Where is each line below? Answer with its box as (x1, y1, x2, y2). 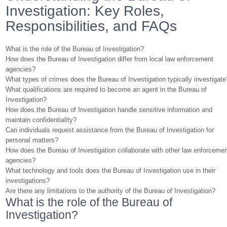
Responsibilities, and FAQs (6, 18, 177, 34)
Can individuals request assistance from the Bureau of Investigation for (6, 126, 214, 134)
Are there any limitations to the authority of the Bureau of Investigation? (6, 187, 216, 195)
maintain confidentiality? (6, 116, 77, 124)
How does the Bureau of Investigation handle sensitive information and (6, 106, 213, 113)
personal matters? (6, 136, 59, 144)
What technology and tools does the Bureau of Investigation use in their (6, 167, 216, 174)
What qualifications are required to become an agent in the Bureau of (6, 86, 207, 93)
